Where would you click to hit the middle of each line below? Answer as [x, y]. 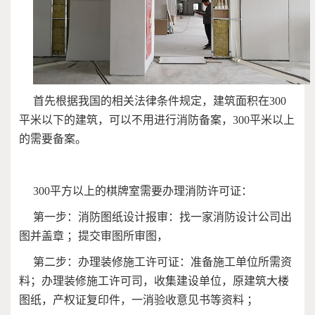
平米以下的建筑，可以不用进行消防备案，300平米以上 [157, 120]
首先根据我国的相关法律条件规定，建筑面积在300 [160, 101]
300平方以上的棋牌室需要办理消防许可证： [143, 191]
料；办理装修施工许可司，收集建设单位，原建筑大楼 [154, 281]
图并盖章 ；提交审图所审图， [94, 236]
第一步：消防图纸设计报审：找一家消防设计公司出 [162, 217]
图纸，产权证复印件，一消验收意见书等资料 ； [139, 300]
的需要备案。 [53, 139]
